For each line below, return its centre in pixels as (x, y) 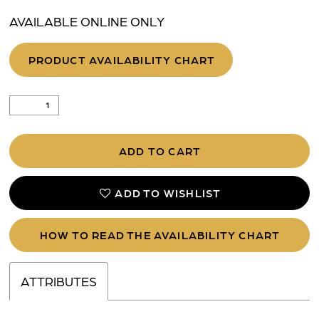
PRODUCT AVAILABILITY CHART (122, 59)
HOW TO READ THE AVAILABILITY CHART (160, 235)
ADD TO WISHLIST (168, 193)
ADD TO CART (160, 151)
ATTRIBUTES (59, 281)
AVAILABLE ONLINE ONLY (87, 21)
